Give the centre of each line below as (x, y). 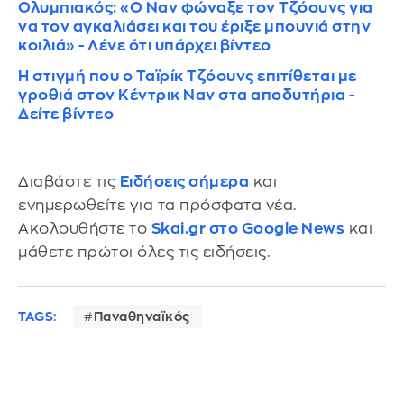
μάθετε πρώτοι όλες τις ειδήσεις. (144, 252)
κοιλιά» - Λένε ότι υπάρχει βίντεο (145, 46)
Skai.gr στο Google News (248, 229)
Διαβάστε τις (69, 182)
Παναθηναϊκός (142, 316)
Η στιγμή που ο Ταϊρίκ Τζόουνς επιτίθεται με (188, 77)
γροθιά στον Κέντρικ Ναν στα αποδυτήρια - (186, 96)
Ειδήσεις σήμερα (184, 182)
